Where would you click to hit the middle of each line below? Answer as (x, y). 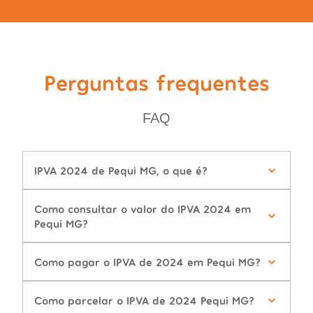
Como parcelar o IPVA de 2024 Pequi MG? (144, 300)
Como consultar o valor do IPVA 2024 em (143, 209)
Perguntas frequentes (156, 82)
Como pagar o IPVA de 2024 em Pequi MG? (147, 262)
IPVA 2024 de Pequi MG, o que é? (121, 170)
